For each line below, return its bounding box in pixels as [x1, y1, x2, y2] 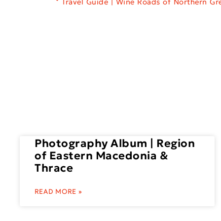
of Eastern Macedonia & [35, 149, 169, 163]
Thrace [35, 161, 74, 175]
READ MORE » [35, 187, 82, 196]
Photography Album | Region [35, 137, 195, 150]
